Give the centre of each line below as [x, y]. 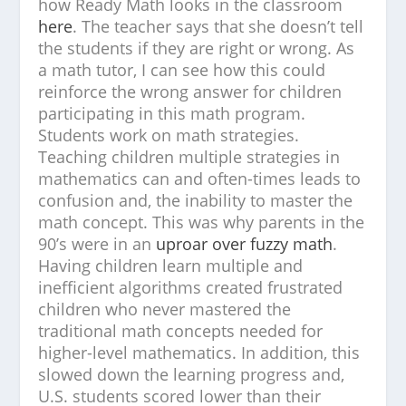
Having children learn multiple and [171, 266]
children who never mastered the [165, 309]
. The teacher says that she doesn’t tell [218, 26]
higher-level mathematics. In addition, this [199, 353]
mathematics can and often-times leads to [200, 179]
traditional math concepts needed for [181, 331]
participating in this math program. [172, 113]
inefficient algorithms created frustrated [191, 287]
